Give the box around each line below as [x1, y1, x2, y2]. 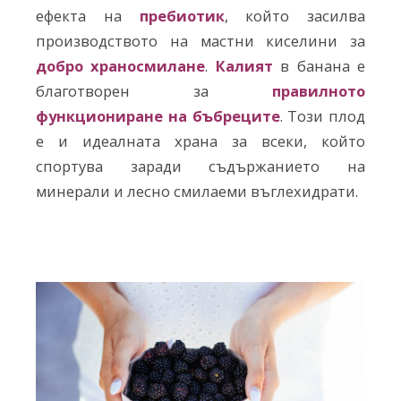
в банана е [272, 55, 366, 76]
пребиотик [139, 4, 225, 26]
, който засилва [224, 4, 365, 26]
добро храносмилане [36, 55, 206, 76]
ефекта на [36, 4, 140, 26]
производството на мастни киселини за [36, 30, 365, 51]
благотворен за [36, 80, 272, 101]
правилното [272, 80, 365, 101]
